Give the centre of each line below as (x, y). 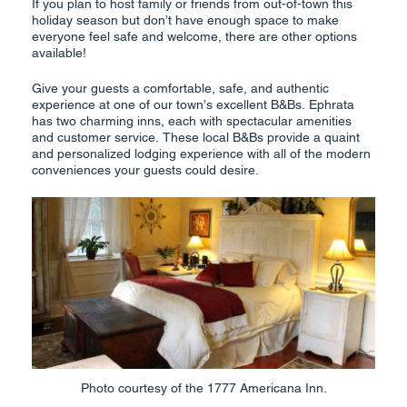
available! (59, 53)
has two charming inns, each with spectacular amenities (192, 121)
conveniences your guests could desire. (145, 170)
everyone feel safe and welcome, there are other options (194, 37)
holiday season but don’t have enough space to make (185, 20)
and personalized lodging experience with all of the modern (201, 154)
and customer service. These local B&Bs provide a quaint (196, 138)
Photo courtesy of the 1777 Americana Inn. (203, 387)
